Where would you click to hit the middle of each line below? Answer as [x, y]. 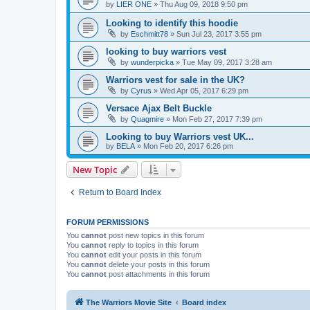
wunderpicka [152, 62]
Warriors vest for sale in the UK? [175, 80]
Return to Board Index [120, 192]
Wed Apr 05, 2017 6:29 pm [204, 90]
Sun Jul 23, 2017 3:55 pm [219, 34]
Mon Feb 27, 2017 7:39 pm [217, 119]
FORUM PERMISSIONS [108, 222]
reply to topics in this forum [153, 245]
